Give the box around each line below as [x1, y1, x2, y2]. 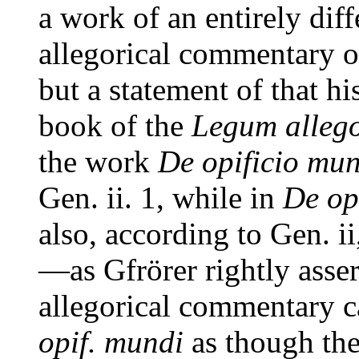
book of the [38, 108, 192, 143]
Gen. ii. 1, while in [38, 180, 283, 215]
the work [38, 144, 158, 179]
